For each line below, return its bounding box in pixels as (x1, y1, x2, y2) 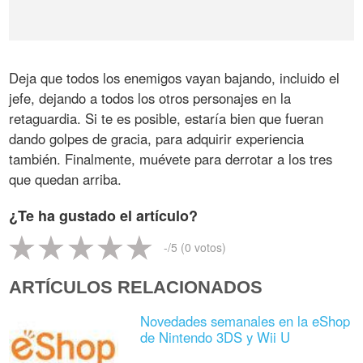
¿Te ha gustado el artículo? (9, 204, 199, 226)
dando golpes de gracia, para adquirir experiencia (9, 128, 305, 148)
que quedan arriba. (9, 169, 122, 189)
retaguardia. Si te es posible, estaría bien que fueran (9, 108, 324, 128)
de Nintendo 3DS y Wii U (139, 327, 290, 348)
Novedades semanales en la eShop (139, 311, 350, 331)
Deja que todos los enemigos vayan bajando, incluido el (9, 67, 340, 88)
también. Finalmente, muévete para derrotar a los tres (9, 148, 333, 169)
